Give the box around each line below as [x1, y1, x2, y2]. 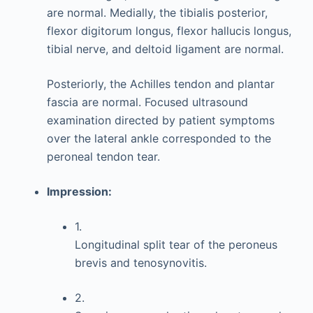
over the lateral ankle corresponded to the [46, 131, 271, 145]
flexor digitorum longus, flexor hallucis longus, [46, 24, 291, 38]
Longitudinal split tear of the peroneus [74, 238, 277, 252]
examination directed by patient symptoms [46, 113, 275, 127]
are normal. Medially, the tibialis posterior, [46, 6, 268, 20]
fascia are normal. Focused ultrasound [46, 95, 248, 109]
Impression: [46, 184, 112, 198]
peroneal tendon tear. [46, 150, 160, 163]
